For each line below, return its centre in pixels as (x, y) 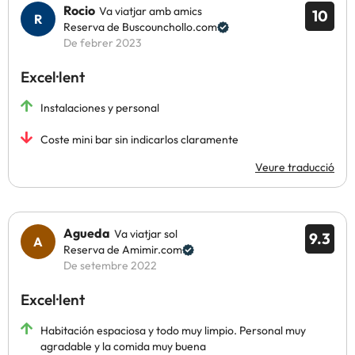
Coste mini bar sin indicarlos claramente (139, 139)
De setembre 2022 (110, 265)
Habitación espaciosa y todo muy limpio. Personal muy (173, 330)
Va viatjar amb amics (151, 11)
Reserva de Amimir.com (123, 250)
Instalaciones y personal (100, 108)
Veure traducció (295, 167)
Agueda (87, 233)
